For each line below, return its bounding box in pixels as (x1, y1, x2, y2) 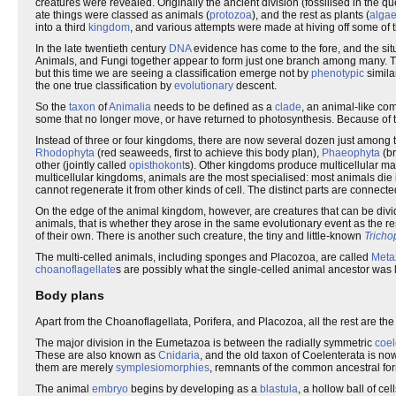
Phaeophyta (322, 147, 380, 159)
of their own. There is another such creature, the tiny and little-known (35, 230, 364, 242)
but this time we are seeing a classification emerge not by (35, 67, 311, 80)
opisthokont (129, 159, 185, 171)
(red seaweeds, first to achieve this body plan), (95, 147, 322, 159)
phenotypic (311, 67, 364, 80)
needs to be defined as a (151, 101, 275, 113)
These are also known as (35, 348, 158, 362)
